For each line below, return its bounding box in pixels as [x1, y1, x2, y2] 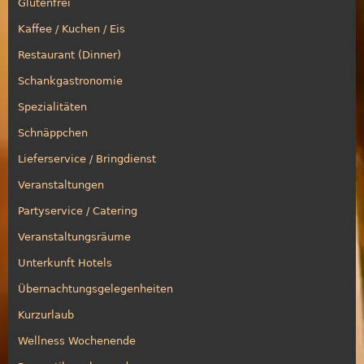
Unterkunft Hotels [18, 256, 112, 269]
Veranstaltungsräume [18, 230, 131, 243]
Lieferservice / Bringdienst [18, 152, 156, 165]
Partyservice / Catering [18, 204, 137, 217]
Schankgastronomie [18, 74, 123, 87]
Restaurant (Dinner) [18, 48, 121, 61]
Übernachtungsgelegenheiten [18, 282, 173, 295]
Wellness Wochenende [18, 334, 136, 347]
